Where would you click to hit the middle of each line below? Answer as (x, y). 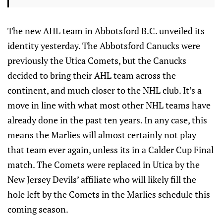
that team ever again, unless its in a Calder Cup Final (111, 150)
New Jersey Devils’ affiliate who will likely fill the (102, 180)
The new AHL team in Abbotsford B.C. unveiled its (106, 31)
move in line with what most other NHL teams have (109, 105)
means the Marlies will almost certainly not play (102, 135)
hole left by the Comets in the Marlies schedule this (109, 194)
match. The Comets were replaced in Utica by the (104, 165)
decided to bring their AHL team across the (92, 76)
